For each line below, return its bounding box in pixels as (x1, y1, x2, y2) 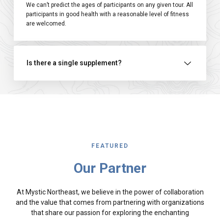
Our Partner (74, 160, 146, 177)
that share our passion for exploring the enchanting (31, 209, 189, 217)
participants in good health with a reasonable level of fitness (26, 11, 189, 18)
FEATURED (91, 142, 129, 150)
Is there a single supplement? (27, 59, 122, 67)
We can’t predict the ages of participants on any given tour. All (26, 1, 193, 9)
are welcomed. (26, 20, 66, 27)
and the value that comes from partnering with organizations (16, 198, 204, 207)
